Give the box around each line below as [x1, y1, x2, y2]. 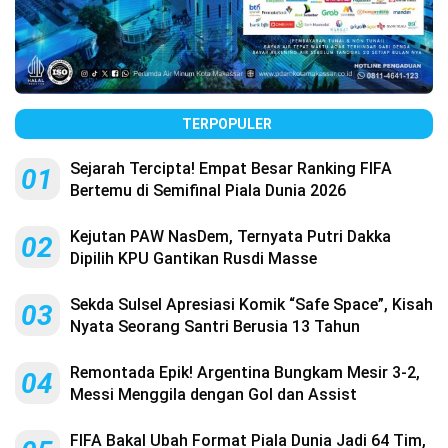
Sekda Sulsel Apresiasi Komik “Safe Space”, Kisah [70, 294, 433, 314]
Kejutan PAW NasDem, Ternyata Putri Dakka [70, 226, 391, 246]
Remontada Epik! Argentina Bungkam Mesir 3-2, [70, 362, 420, 382]
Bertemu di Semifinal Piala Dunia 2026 [70, 180, 346, 200]
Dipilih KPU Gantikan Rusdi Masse [70, 248, 317, 268]
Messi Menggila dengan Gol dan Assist [70, 384, 357, 404]
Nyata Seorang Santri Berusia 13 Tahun [70, 316, 360, 336]
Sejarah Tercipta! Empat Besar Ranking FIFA [70, 158, 392, 178]
